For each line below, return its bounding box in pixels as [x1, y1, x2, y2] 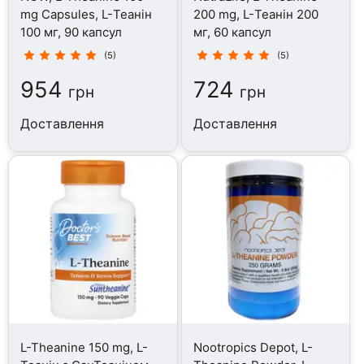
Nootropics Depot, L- [193, 339, 313, 355]
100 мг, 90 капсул [20, 24, 123, 40]
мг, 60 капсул [193, 24, 271, 40]
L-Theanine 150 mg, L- [20, 339, 149, 355]
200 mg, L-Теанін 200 [193, 6, 318, 22]
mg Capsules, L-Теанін [20, 6, 153, 22]
